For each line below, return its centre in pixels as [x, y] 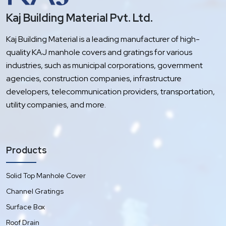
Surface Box [25, 207]
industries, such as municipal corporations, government [104, 66]
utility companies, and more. [56, 105]
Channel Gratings [35, 191]
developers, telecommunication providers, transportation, [110, 92]
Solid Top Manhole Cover [46, 176]
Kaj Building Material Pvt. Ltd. [79, 18]
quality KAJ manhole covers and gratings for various [99, 52]
